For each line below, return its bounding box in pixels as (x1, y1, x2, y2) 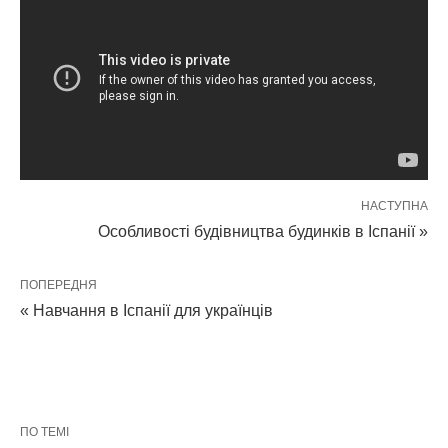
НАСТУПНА (361, 198, 428, 213)
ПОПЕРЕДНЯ (20, 277, 97, 292)
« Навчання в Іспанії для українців (20, 301, 273, 319)
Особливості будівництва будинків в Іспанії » (98, 222, 428, 240)
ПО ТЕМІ (20, 424, 69, 439)
